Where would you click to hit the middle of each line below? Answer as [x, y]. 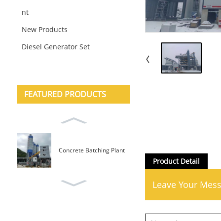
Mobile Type [189, 150]
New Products [44, 29]
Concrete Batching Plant [92, 150]
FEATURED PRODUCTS [65, 94]
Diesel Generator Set [55, 47]
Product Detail [176, 161]
